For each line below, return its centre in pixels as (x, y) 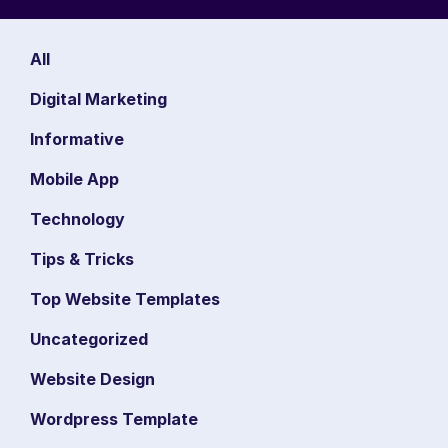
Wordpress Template (114, 418)
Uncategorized (89, 338)
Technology (77, 218)
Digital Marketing (98, 98)
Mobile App (74, 178)
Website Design (92, 378)
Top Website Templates (125, 298)
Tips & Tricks (82, 258)
